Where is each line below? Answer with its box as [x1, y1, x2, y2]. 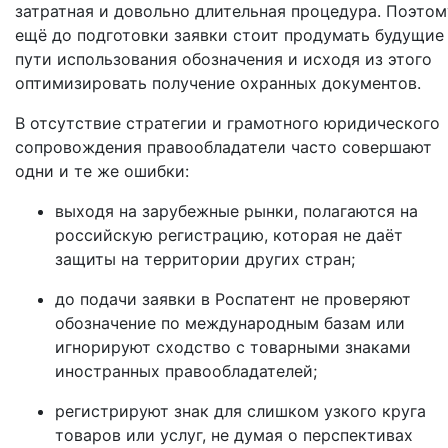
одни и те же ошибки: [15, 161, 189, 181]
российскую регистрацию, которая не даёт [55, 225, 403, 245]
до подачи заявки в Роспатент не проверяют [55, 289, 411, 309]
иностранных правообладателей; [55, 361, 317, 381]
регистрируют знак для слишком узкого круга [55, 401, 426, 421]
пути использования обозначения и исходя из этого [15, 49, 432, 69]
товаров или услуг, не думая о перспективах [55, 425, 413, 445]
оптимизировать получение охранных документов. [15, 73, 426, 93]
